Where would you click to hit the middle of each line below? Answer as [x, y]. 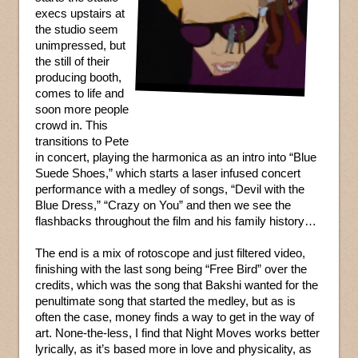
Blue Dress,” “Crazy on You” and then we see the [163, 205]
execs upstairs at [80, 14]
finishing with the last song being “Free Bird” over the [171, 269]
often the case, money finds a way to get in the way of [175, 317]
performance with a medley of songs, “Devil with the [170, 189]
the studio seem [77, 30]
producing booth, [78, 78]
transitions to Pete [82, 141]
